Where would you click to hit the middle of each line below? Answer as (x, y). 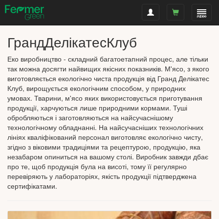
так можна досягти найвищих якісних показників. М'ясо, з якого (108, 68)
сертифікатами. (32, 186)
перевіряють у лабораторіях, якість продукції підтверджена (102, 176)
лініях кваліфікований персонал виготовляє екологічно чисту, (105, 137)
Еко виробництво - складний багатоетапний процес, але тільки (108, 59)
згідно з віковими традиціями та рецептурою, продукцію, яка (104, 147)
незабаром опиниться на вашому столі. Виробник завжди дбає (108, 156)
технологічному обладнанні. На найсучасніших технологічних (105, 127)
